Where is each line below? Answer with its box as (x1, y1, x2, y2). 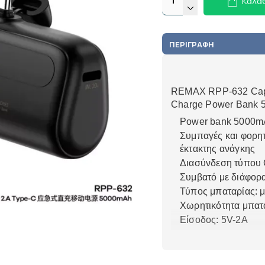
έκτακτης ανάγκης (180, 144, 256, 154)
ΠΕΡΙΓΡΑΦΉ (169, 39, 214, 50)
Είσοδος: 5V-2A (180, 215, 248, 225)
